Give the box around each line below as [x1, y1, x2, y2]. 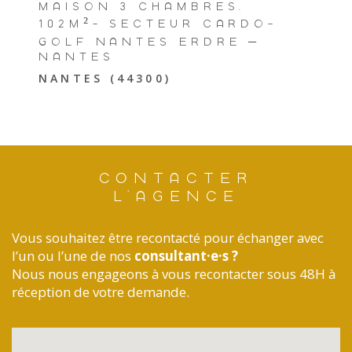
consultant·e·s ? [134, 247, 238, 266]
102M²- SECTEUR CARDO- [38, 16, 278, 31]
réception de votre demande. [12, 283, 189, 302]
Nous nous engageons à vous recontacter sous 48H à [12, 265, 335, 284]
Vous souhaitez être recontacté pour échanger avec [12, 229, 324, 247]
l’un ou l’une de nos [12, 247, 134, 266]
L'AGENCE [112, 187, 240, 206]
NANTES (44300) [38, 71, 172, 86]
